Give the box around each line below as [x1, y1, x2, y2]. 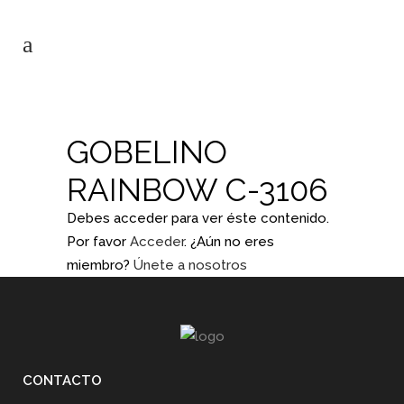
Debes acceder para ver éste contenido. [67, 210, 329, 226]
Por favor [67, 234, 130, 250]
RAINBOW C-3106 [67, 171, 328, 208]
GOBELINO [67, 133, 227, 170]
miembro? [67, 257, 133, 273]
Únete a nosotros [133, 257, 247, 273]
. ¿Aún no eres [184, 234, 274, 250]
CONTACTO [23, 372, 102, 390]
